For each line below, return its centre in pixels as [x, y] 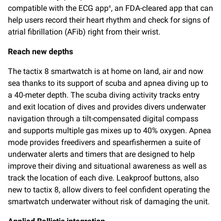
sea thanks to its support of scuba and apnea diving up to [108, 83]
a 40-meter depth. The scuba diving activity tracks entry [104, 95]
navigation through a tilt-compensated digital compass [103, 119]
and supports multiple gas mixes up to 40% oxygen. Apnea [110, 131]
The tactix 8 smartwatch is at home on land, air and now [106, 72]
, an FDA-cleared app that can [162, 8]
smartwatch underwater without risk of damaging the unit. [109, 202]
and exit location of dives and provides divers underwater [107, 107]
